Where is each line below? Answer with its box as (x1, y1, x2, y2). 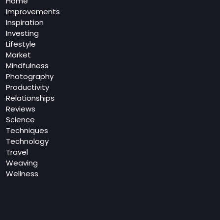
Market (6, 50, 31, 60)
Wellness (6, 168, 38, 179)
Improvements (6, 6, 60, 17)
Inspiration (6, 17, 44, 27)
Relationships (6, 93, 55, 103)
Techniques (6, 125, 48, 136)
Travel (6, 147, 28, 157)
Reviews (6, 104, 35, 114)
